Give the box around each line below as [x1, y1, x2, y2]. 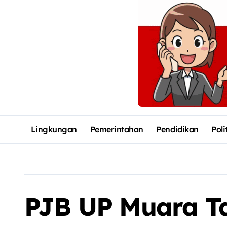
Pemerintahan [90, 124, 143, 134]
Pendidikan [156, 124, 199, 134]
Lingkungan [30, 124, 77, 134]
